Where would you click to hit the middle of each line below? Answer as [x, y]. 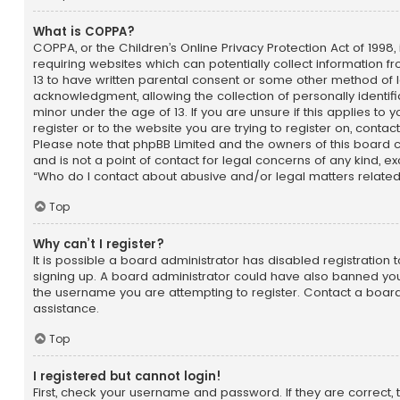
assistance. [66, 308]
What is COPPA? [84, 32]
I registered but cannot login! [127, 376]
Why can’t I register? [99, 244]
